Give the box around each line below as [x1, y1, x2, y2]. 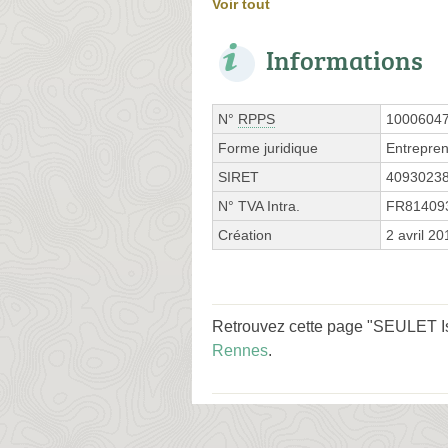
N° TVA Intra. [218, 197, 300, 214]
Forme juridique [218, 139, 318, 156]
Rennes [212, 341, 268, 359]
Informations [266, 41, 423, 78]
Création [218, 226, 272, 243]
